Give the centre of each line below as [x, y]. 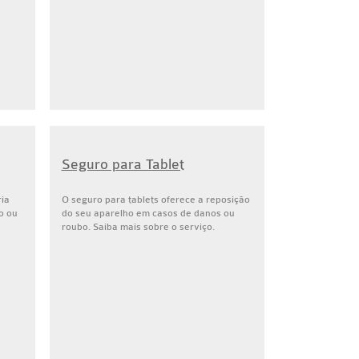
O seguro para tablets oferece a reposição [155, 200]
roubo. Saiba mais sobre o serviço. [138, 227]
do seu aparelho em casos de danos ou [148, 213]
